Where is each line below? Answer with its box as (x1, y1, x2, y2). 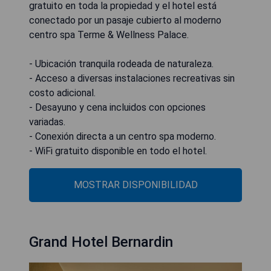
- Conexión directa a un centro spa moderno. (29, 130, 216, 142)
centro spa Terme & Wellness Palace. (29, 28, 189, 41)
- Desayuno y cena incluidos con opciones (29, 101, 206, 113)
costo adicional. (29, 87, 96, 99)
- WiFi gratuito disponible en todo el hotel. (29, 145, 207, 157)
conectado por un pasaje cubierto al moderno (29, 14, 221, 26)
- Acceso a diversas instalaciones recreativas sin (29, 72, 235, 84)
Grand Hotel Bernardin (29, 233, 173, 250)
